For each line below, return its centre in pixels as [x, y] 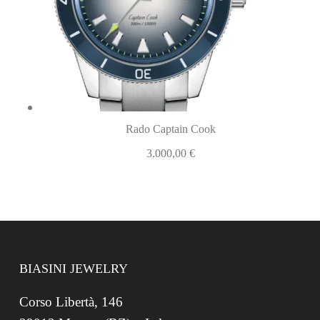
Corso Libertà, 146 [71, 302]
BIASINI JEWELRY [73, 269]
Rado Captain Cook [170, 129]
